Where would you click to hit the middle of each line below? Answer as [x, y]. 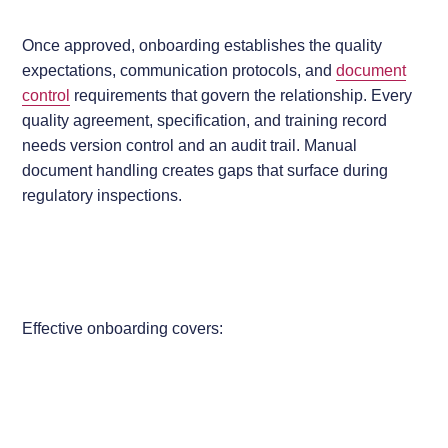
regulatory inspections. [102, 194]
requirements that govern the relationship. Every [241, 94]
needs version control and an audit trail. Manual [190, 144]
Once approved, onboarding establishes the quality [202, 44]
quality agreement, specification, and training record [205, 119]
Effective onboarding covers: [123, 327]
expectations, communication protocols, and [179, 69]
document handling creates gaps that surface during [205, 169]
